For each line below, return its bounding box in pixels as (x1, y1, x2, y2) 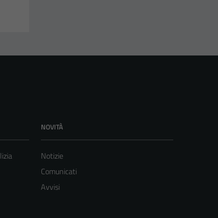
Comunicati (41, 165, 77, 178)
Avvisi (41, 181, 60, 193)
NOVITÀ (41, 122, 63, 132)
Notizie (41, 150, 63, 162)
